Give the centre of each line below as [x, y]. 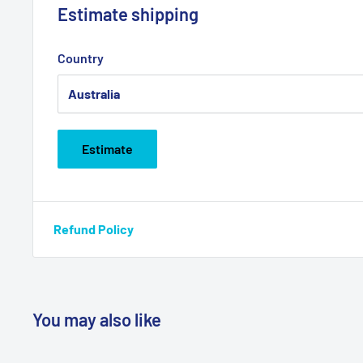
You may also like [97, 319]
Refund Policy [94, 228]
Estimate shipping [128, 13]
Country [81, 58]
